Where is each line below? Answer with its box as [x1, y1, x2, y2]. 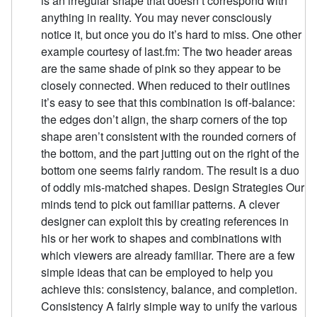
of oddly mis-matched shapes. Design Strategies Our [41, 179, 305, 196]
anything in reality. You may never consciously [41, 9, 272, 26]
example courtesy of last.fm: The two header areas [41, 43, 293, 60]
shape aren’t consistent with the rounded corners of [41, 128, 296, 145]
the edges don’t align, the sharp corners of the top [41, 111, 288, 128]
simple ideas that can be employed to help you [41, 264, 274, 281]
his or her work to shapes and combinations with [41, 230, 282, 247]
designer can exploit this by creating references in [41, 213, 289, 230]
